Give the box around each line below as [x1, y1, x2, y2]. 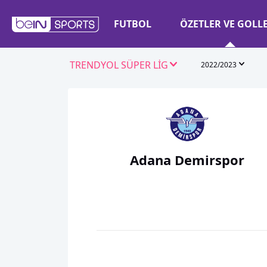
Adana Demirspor [129, 151, 244, 169]
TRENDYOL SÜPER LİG [70, 58, 168, 72]
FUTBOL [114, 17, 151, 30]
